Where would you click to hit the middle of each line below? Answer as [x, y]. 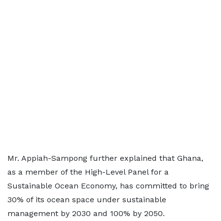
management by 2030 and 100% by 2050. [86, 213]
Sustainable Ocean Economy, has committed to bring [108, 186]
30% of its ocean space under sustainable [87, 200]
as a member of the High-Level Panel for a [88, 172]
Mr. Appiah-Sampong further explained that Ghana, [105, 158]
